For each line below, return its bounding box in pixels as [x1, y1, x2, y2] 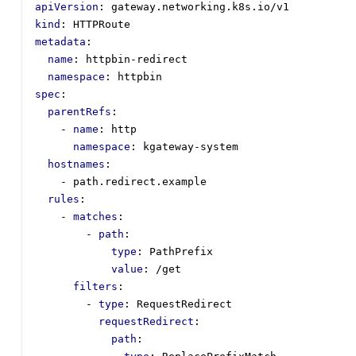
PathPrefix [149, 246, 213, 258]
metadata [35, 36, 86, 48]
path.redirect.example [73, 176, 207, 188]
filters [73, 281, 118, 293]
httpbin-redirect [86, 53, 188, 66]
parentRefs [48, 106, 111, 118]
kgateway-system [143, 141, 238, 153]
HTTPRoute [73, 18, 130, 31]
